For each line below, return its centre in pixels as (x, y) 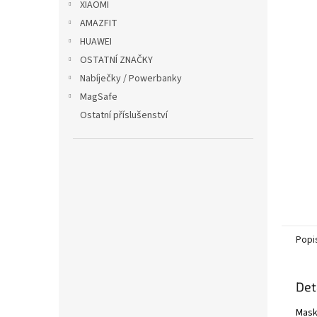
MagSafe (99, 97)
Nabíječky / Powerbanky (131, 78)
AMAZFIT (99, 23)
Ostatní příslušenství (124, 115)
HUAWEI (96, 41)
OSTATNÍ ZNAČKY (116, 60)
